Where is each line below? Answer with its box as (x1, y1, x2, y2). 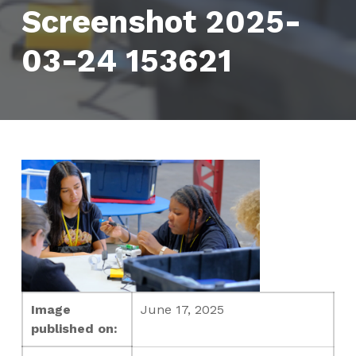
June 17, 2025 (140, 301, 224, 317)
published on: (30, 320, 118, 336)
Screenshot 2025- (21, 2, 301, 41)
